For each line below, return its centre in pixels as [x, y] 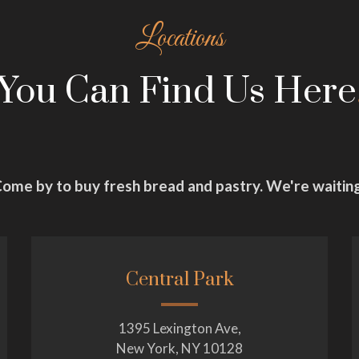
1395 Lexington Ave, [179, 328]
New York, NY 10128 [179, 348]
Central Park [179, 279]
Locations [179, 38]
